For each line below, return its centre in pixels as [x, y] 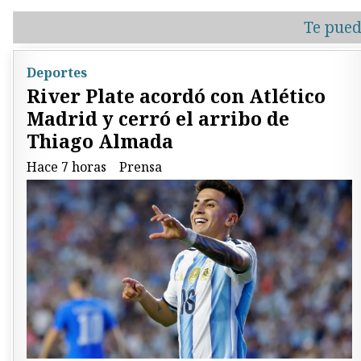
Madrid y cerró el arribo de [158, 119]
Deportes [57, 72]
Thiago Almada [100, 141]
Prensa [141, 167]
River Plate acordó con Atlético [176, 96]
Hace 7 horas [66, 167]
